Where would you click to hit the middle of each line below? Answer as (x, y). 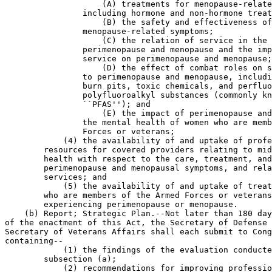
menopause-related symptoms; (109, 31)
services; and (56, 177)
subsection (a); (61, 259)
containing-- (34, 241)
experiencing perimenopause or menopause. (121, 204)
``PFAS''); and (78, 104)
